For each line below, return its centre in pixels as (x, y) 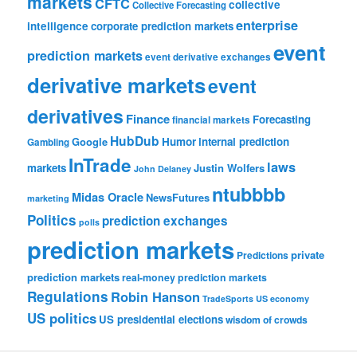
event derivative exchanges (208, 57)
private (308, 255)
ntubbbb (249, 194)
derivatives (76, 116)
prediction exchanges (165, 221)
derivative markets (117, 85)
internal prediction (244, 142)
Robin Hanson (156, 297)
